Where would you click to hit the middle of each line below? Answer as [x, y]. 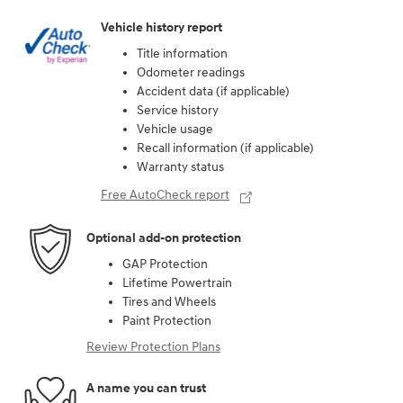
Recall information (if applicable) [225, 148]
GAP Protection [165, 264]
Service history [178, 111]
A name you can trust [146, 388]
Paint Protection [167, 321]
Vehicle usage [175, 130]
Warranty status [180, 167]
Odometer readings [191, 73]
